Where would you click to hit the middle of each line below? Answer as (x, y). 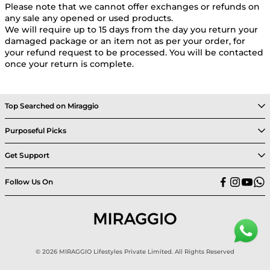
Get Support (27, 155)
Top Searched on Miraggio (52, 106)
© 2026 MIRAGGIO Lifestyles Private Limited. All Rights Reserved (135, 251)
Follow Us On (29, 181)
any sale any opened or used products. (89, 18)
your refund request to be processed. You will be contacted (134, 53)
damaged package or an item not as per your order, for (125, 41)
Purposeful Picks (36, 131)
